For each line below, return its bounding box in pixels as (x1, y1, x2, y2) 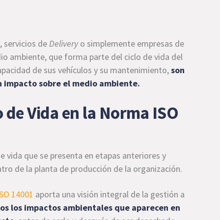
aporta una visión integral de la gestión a (33, 188, 185, 200)
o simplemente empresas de (78, 37, 185, 49)
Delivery (49, 37, 79, 49)
